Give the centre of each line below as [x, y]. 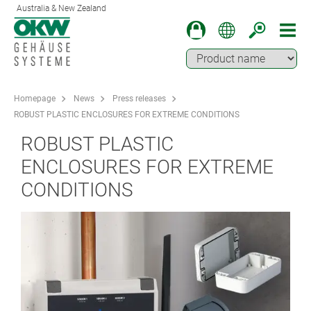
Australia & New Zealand [61, 8]
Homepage [35, 99]
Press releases [139, 99]
